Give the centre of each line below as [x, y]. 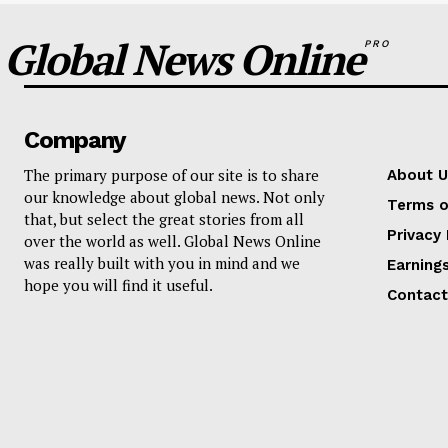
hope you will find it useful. [118, 285]
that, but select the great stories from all [164, 219]
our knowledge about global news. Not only [174, 197]
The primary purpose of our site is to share [171, 175]
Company [75, 140]
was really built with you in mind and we [162, 263]
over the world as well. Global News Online [172, 241]
